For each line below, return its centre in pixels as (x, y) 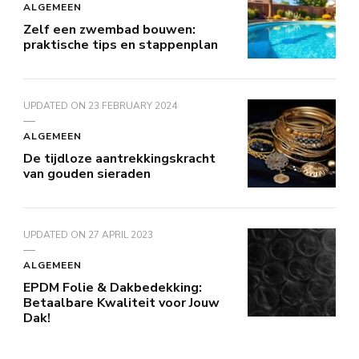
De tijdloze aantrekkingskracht (119, 158)
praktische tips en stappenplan (121, 44)
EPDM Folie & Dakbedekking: (113, 287)
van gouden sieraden (87, 173)
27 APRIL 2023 (121, 234)
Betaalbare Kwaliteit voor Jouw (121, 303)
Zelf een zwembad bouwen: (109, 29)
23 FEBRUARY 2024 (133, 105)
